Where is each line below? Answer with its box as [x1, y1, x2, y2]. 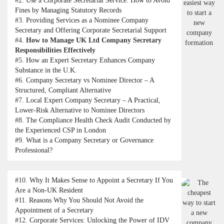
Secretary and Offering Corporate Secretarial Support [15, 26, 166, 34]
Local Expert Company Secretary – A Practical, [26, 96, 160, 104]
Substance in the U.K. [15, 66, 77, 74]
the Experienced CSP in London [15, 126, 106, 134]
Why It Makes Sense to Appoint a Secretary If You [29, 176, 173, 184]
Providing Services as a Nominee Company [26, 16, 148, 24]
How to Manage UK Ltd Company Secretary [26, 36, 161, 44]
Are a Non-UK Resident [15, 186, 83, 194]
